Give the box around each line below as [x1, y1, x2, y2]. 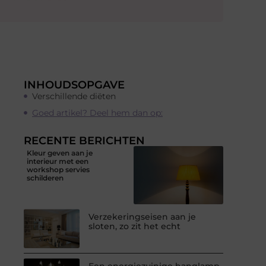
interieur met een [27, 156, 88, 166]
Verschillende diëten [32, 90, 118, 102]
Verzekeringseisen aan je [88, 211, 197, 223]
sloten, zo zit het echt [88, 221, 181, 232]
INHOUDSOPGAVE [24, 78, 125, 91]
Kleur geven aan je [27, 148, 93, 157]
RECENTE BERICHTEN [24, 134, 145, 147]
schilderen [27, 173, 64, 182]
